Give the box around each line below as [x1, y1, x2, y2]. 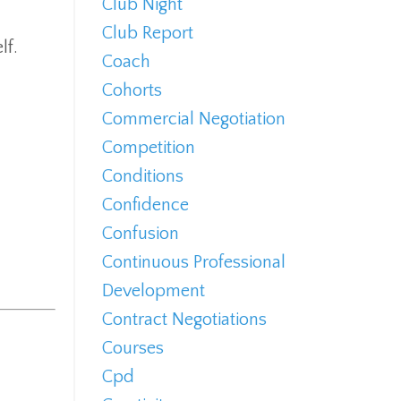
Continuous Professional [101, 252, 286, 273]
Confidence [101, 195, 189, 216]
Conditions [101, 166, 183, 187]
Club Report [101, 23, 193, 44]
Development [101, 281, 205, 302]
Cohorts [101, 81, 162, 101]
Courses [101, 338, 164, 359]
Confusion [101, 224, 179, 244]
